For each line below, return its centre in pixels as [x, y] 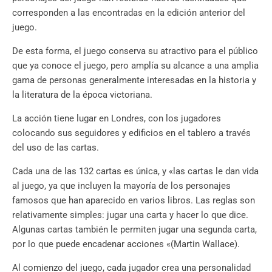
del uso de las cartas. [56, 147]
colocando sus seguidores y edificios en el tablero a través [131, 133]
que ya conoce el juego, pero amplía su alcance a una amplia [135, 65]
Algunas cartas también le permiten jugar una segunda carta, [134, 229]
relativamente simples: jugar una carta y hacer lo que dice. [130, 215]
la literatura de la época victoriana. [82, 94]
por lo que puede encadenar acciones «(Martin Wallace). [126, 244]
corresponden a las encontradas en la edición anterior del [129, 12]
